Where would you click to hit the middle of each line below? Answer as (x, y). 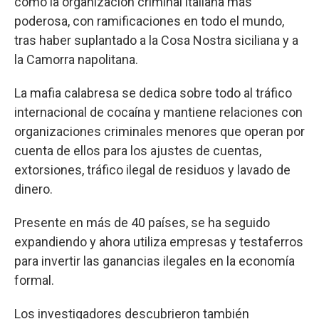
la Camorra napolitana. (76, 59)
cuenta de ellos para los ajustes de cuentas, (138, 150)
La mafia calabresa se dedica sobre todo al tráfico (153, 93)
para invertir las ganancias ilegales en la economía (155, 261)
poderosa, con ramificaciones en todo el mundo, (149, 21)
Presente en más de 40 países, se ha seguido (142, 222)
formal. (34, 280)
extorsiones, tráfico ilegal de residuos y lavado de (152, 169)
